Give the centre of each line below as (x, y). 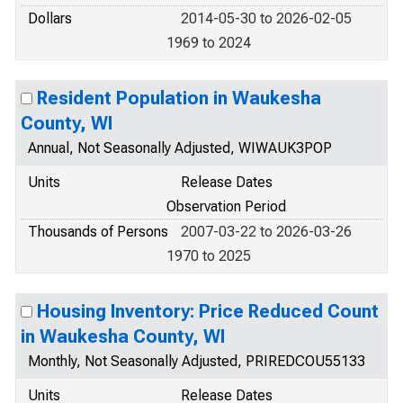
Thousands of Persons (98, 232)
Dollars (50, 18)
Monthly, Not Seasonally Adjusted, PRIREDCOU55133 (197, 361)
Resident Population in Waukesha (179, 98)
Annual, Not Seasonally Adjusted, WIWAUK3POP (180, 148)
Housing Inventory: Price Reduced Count (208, 311)
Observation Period (226, 206)
